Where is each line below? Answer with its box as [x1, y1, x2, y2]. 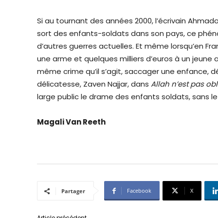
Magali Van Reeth [37, 117, 106, 127]
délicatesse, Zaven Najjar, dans [37, 79, 151, 90]
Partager [61, 187, 85, 195]
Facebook [127, 187, 151, 195]
